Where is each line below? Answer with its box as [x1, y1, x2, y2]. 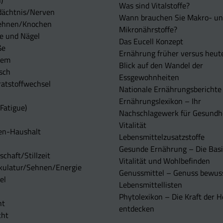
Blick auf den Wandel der [119, 59, 203, 72]
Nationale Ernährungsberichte [119, 83, 222, 96]
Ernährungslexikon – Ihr [119, 95, 201, 108]
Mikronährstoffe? [119, 23, 177, 36]
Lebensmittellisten [119, 179, 182, 191]
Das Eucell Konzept [119, 35, 183, 48]
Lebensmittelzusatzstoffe [119, 131, 205, 143]
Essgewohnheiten [119, 71, 179, 84]
